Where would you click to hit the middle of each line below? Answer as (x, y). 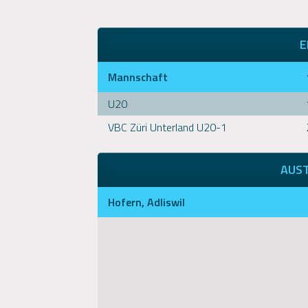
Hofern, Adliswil (146, 202)
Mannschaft (138, 77)
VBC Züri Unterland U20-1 (167, 128)
